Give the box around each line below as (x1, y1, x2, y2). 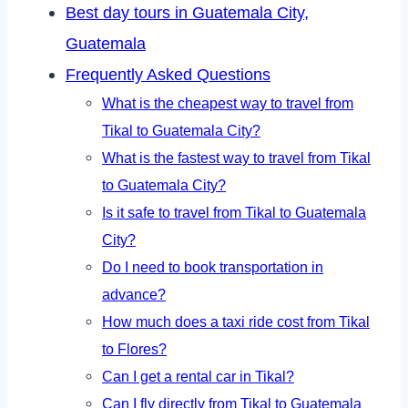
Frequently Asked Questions (66, 66, 270, 85)
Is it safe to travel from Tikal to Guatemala (102, 204, 366, 221)
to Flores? (102, 341, 167, 358)
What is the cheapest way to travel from (102, 95, 353, 112)
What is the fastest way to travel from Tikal (102, 149, 371, 167)
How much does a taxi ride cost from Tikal (102, 313, 370, 331)
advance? (102, 286, 166, 303)
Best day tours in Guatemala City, (66, 4, 309, 23)
